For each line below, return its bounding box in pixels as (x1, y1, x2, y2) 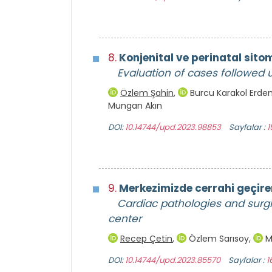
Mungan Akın (108, 100, 162, 112)
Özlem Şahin (120, 87, 174, 100)
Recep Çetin (120, 233, 172, 245)
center (108, 211, 141, 226)
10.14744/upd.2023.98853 (125, 121, 221, 134)
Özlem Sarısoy (186, 233, 249, 245)
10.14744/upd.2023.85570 (125, 254, 220, 267)
